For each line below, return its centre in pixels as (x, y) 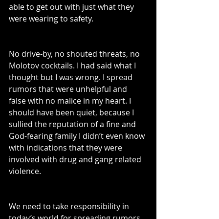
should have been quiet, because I (72, 113)
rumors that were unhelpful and (69, 89)
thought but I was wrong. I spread (72, 77)
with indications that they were (66, 148)
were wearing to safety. (52, 19)
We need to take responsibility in (70, 207)
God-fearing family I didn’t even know (78, 136)
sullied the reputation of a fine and (73, 124)
